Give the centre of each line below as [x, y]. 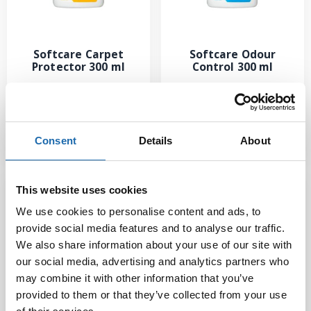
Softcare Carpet [78, 54]
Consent [56, 140]
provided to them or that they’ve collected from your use [151, 295]
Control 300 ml [233, 66]
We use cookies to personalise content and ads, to [138, 211]
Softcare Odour [233, 54]
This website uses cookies [82, 190]
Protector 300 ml [78, 66]
